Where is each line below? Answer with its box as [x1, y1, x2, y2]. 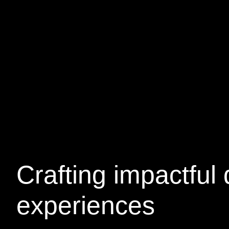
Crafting [16, 161, 113, 189]
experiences [16, 191, 155, 220]
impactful [113, 161, 216, 189]
